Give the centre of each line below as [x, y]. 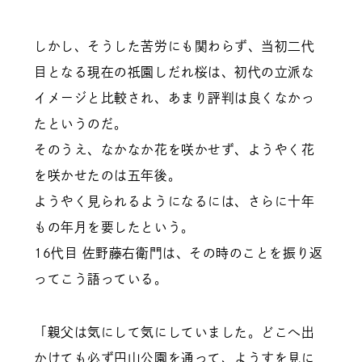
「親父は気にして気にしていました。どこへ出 [175, 333]
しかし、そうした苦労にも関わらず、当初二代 [175, 46]
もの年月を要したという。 [114, 227]
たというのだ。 [81, 123]
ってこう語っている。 [101, 278]
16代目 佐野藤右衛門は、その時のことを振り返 [179, 253]
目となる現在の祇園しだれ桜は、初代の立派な [175, 72]
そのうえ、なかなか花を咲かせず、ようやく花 [175, 149]
